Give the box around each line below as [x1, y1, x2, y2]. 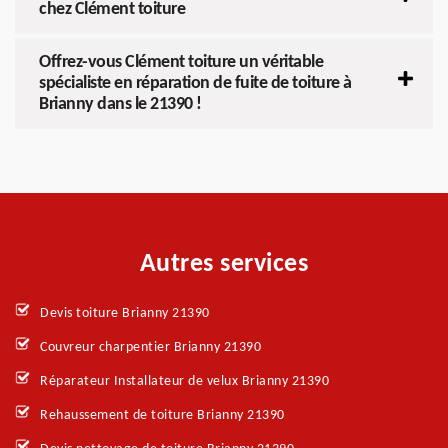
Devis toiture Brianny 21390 [40, 305, 210, 321]
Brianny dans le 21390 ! [39, 94, 202, 114]
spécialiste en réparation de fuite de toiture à [39, 73, 352, 93]
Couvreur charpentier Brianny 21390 [40, 339, 261, 355]
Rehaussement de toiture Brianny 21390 [40, 407, 285, 423]
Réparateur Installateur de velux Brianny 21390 [40, 373, 329, 389]
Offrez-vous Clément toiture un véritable [39, 52, 323, 72]
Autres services [139, 250, 309, 278]
